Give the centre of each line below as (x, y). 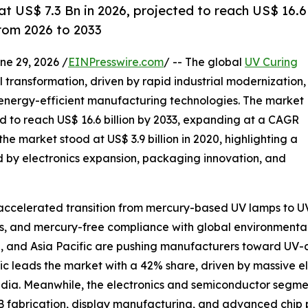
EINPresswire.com (116, 62)
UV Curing (271, 62)
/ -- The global (204, 62)
